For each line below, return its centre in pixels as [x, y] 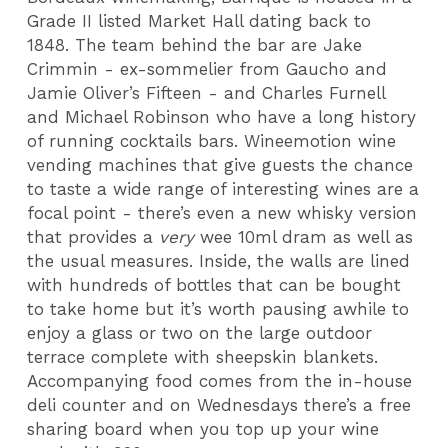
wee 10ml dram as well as [304, 237]
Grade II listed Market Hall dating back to [199, 21]
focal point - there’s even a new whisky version [222, 213]
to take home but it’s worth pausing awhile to [218, 309]
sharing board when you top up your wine [203, 429]
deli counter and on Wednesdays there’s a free [219, 405]
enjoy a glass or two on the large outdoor [200, 333]
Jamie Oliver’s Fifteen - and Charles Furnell [206, 93]
